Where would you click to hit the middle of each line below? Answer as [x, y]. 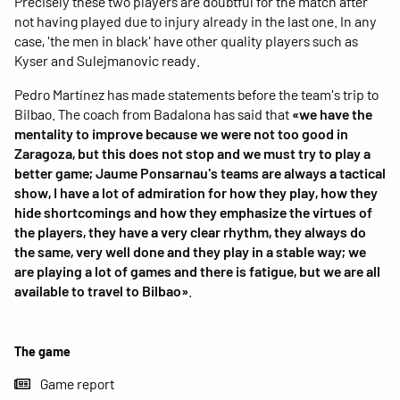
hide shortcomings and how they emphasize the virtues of [193, 212]
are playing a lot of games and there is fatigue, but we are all [197, 271]
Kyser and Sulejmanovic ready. [107, 60]
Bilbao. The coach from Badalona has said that [153, 113]
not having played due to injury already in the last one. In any [196, 21]
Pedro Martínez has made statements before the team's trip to [196, 94]
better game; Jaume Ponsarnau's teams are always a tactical [200, 172]
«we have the [332, 113]
